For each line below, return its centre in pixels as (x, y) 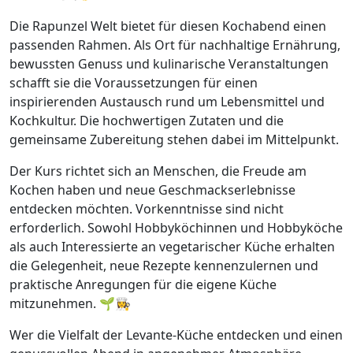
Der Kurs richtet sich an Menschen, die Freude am (158, 171)
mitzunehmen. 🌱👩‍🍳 (70, 304)
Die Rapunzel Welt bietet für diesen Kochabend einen (168, 26)
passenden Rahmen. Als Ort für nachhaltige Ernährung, (175, 45)
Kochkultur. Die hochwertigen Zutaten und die (147, 121)
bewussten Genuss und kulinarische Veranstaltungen (169, 64)
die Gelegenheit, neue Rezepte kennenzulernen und (164, 266)
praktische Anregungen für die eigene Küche (143, 285)
